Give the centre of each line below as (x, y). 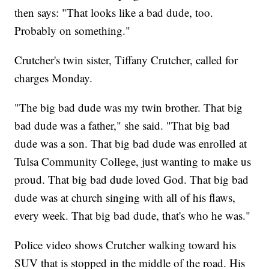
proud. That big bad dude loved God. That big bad (132, 180)
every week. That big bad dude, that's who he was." (133, 216)
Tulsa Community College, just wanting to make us (133, 162)
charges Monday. (54, 78)
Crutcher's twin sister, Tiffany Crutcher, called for (126, 60)
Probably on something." (73, 31)
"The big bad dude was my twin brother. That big (129, 107)
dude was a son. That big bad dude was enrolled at (131, 144)
